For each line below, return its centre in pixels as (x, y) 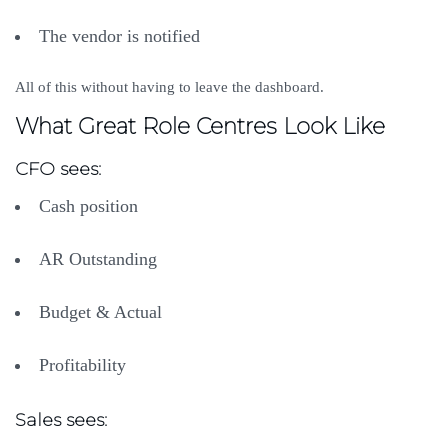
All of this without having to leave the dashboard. (171, 87)
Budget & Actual (103, 312)
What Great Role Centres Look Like (200, 127)
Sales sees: (61, 420)
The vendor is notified (122, 36)
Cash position (91, 206)
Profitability (85, 365)
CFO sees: (58, 169)
